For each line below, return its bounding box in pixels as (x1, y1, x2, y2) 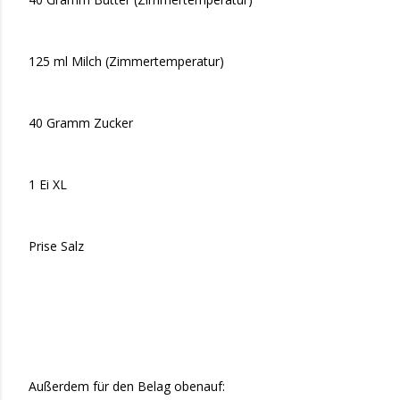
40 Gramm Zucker (29, 114, 133, 132)
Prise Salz (29, 237, 84, 255)
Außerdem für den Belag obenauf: (29, 378, 225, 396)
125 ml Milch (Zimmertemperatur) (29, 53, 224, 71)
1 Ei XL (29, 176, 67, 194)
